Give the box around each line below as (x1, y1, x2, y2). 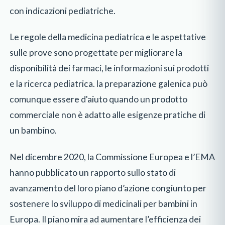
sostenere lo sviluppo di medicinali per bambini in (10, 198, 198, 209)
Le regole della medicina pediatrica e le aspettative (10, 32, 206, 43)
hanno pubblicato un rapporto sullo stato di (10, 167, 176, 178)
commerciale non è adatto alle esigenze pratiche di (10, 109, 206, 121)
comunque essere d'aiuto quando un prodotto (10, 94, 188, 105)
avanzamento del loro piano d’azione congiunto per (10, 182, 207, 193)
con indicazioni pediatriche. (10, 5, 116, 16)
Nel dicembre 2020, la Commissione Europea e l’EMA (10, 151, 215, 162)
